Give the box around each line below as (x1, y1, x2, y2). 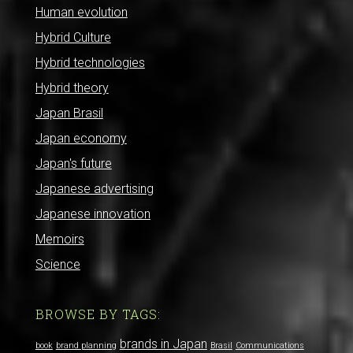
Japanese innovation (35, 206, 150, 221)
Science (35, 257, 80, 272)
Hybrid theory (35, 80, 109, 95)
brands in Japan (119, 336, 207, 351)
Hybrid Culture (35, 30, 111, 45)
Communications (235, 340, 304, 351)
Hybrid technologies (35, 55, 145, 70)
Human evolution (35, 5, 128, 20)
